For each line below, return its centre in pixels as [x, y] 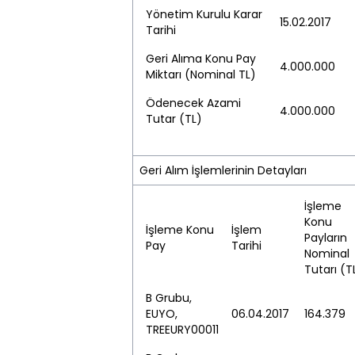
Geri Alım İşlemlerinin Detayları [223, 170]
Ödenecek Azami [193, 103]
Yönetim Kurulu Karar [204, 14]
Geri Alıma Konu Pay [201, 59]
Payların [326, 238]
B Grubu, [169, 298]
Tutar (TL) [174, 119]
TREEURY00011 [182, 330]
